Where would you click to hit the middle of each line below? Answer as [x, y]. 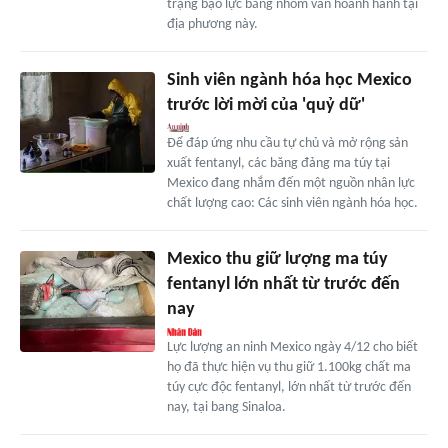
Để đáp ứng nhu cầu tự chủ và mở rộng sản [287, 144]
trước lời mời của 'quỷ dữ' [265, 106]
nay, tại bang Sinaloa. [226, 408]
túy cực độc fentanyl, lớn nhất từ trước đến [288, 388]
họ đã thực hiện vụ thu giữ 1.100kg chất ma [288, 368]
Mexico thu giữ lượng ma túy [277, 260]
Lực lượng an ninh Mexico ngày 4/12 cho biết [292, 348]
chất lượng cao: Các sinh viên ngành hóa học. [292, 204]
